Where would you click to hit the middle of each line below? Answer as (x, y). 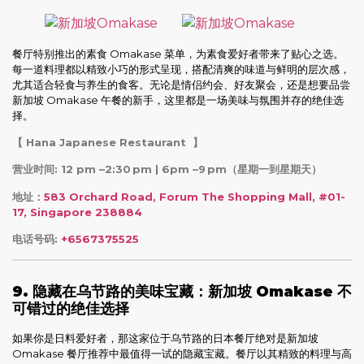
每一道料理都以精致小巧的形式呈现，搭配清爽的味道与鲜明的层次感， (181, 69)
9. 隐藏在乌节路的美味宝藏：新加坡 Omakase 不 (182, 291)
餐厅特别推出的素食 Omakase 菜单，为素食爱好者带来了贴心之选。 (178, 53)
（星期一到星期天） (274, 169)
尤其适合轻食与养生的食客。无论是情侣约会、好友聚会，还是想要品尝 (181, 84)
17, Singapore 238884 (77, 212)
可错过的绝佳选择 (71, 308)
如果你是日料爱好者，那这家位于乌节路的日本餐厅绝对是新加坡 (165, 338)
